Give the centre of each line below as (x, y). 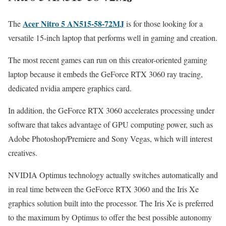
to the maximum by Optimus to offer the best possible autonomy (110, 217)
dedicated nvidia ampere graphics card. (70, 88)
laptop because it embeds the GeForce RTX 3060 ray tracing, (105, 74)
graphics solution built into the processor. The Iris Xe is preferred (111, 203)
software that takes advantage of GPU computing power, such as (110, 125)
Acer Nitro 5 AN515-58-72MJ (73, 24)
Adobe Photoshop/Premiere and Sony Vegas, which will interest (110, 139)
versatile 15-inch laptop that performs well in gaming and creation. (113, 38)
